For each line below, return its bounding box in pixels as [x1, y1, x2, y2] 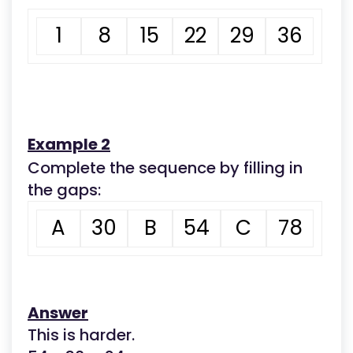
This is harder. [28, 324, 135, 346]
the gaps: [28, 179, 101, 201]
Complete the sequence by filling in [28, 157, 303, 179]
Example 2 [28, 133, 110, 155]
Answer [28, 302, 88, 324]
